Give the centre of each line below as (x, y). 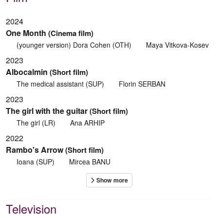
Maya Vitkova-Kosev (177, 45)
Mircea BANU (90, 162)
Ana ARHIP (87, 123)
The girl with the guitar (47, 111)
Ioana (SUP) (35, 162)
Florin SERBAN (142, 84)
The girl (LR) (36, 123)
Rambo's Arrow (35, 150)
